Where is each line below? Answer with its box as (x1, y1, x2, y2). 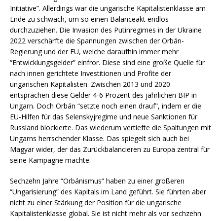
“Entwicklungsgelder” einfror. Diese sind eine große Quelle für (10, 57, 205, 67)
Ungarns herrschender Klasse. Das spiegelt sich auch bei (10, 133, 189, 143)
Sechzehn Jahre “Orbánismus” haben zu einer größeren (10, 176, 184, 185)
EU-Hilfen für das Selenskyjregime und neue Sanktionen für (10, 111, 197, 121)
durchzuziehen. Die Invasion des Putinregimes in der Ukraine (10, 25, 202, 35)
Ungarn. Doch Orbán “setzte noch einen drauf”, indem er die (10, 101, 201, 110)
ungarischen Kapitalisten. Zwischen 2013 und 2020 (10, 79, 170, 89)
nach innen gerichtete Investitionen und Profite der (10, 68, 171, 78)
